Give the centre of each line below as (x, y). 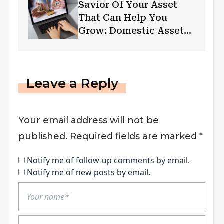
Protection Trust (118, 43)
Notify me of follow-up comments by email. (108, 160)
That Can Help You (123, 17)
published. (43, 136)
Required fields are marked (135, 136)
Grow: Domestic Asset (131, 30)
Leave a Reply (72, 83)
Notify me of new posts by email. (89, 172)
